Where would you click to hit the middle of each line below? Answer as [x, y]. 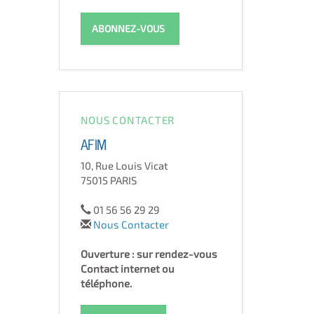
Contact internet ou [127, 268]
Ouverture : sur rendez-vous [149, 254]
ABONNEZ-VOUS [128, 28]
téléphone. [106, 283]
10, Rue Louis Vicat [124, 165]
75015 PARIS [108, 180]
